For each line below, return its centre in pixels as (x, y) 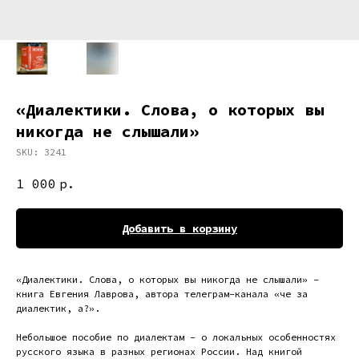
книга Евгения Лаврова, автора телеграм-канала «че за (162, 293)
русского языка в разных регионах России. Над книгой (159, 351)
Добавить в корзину (179, 228)
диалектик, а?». (58, 308)
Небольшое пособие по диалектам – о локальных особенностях (176, 337)
